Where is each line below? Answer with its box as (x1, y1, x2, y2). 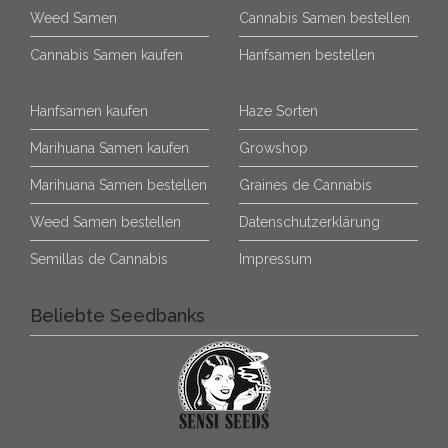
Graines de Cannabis (239, 177, 372, 193)
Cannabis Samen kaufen (30, 47, 183, 63)
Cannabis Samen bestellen (239, 10, 410, 26)
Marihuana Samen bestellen (30, 177, 207, 193)
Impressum (239, 251, 312, 267)
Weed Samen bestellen (30, 214, 181, 230)
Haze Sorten (239, 103, 318, 119)
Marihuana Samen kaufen (30, 140, 189, 156)
